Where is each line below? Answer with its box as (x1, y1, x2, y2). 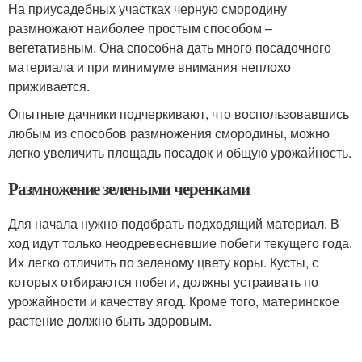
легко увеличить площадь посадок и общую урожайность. (8, 142, 351, 162)
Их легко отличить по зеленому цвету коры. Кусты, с (8, 252, 318, 271)
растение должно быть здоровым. (8, 310, 212, 330)
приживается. (8, 76, 90, 95)
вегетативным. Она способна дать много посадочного (8, 37, 331, 57)
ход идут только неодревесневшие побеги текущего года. (8, 233, 352, 252)
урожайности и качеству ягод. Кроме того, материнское (8, 291, 339, 310)
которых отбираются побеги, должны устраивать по (8, 271, 318, 291)
